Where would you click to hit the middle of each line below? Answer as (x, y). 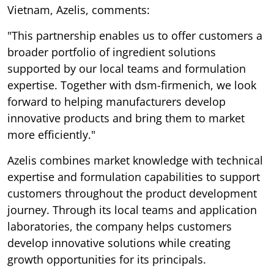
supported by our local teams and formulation (127, 68)
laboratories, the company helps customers (120, 226)
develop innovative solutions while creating (119, 243)
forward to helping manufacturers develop (117, 101)
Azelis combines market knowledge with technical (135, 160)
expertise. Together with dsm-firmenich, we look (132, 85)
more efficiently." (51, 134)
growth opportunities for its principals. (107, 259)
